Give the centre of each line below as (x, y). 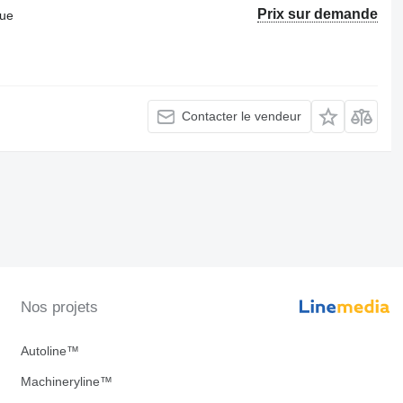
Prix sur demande (318, 13)
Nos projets (59, 308)
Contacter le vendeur (242, 116)
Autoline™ (49, 351)
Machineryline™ (66, 382)
